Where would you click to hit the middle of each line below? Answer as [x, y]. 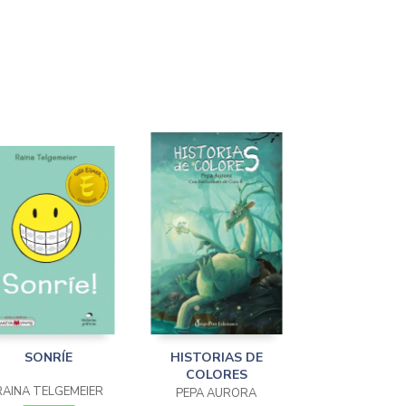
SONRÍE [48, 358]
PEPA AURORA [216, 393]
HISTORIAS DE [216, 358]
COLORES [216, 375]
